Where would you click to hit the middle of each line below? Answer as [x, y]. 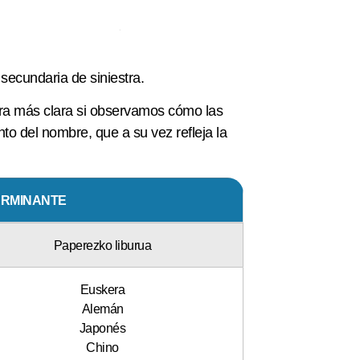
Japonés [102, 327]
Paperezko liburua [102, 245]
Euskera [102, 289]
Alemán [102, 308]
